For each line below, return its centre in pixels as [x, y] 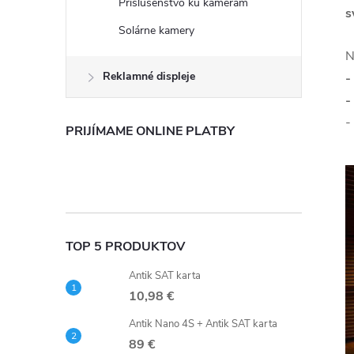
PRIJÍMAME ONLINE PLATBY [150, 131]
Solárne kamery [156, 30]
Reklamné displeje [149, 76]
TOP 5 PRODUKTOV [125, 247]
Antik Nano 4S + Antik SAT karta [203, 324]
